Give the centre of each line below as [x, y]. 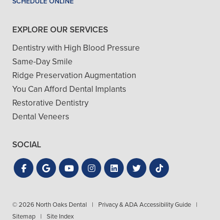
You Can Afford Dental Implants [69, 89]
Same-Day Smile [42, 62]
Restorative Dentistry [50, 103]
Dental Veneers [41, 117]
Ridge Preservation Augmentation [74, 76]
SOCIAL [27, 145]
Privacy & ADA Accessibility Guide [145, 205]
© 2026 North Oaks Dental [50, 205]
